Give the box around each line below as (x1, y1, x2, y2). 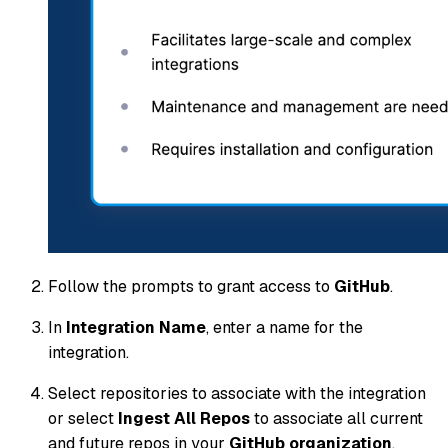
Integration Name (66, 317, 206, 339)
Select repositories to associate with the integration (48, 383, 426, 405)
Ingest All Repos (118, 408, 250, 430)
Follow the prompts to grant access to (48, 276, 334, 298)
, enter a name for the (206, 317, 363, 339)
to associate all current (250, 408, 423, 430)
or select (48, 408, 118, 430)
